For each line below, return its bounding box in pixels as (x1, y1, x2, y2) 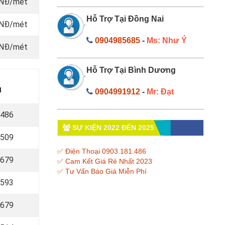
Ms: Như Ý (147, 36, 187, 45)
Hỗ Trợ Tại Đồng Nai (86, 14, 164, 23)
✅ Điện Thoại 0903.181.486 (57, 147, 146, 155)
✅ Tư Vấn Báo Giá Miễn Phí (57, 167, 147, 175)
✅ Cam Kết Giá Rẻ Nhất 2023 (57, 157, 152, 165)
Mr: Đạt (147, 87, 174, 96)
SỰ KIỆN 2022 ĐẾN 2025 (70, 123, 154, 132)
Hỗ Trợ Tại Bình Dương (86, 65, 176, 74)
